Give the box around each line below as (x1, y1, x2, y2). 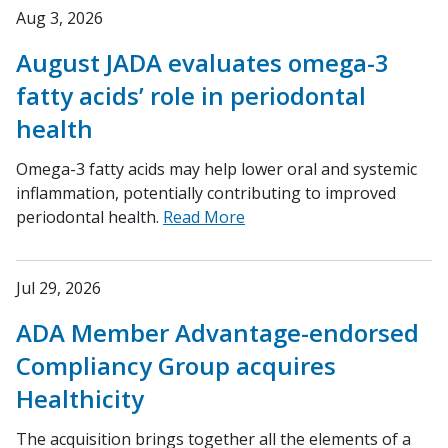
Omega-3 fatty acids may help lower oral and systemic (16, 158, 417, 181)
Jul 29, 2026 (16, 277, 101, 300)
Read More (163, 206, 245, 229)
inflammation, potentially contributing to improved (16, 182, 396, 205)
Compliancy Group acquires (16, 349, 336, 383)
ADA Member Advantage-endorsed (16, 316, 419, 350)
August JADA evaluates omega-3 (16, 46, 389, 80)
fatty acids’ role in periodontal (16, 79, 366, 113)
